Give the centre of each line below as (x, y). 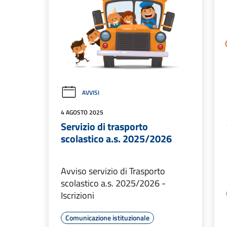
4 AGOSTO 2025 (82, 112)
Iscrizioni (78, 196)
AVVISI (91, 93)
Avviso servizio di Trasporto (113, 171)
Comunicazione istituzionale (107, 218)
